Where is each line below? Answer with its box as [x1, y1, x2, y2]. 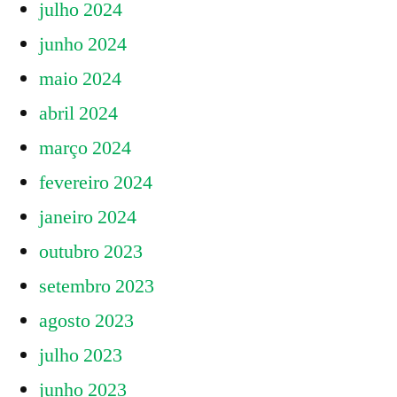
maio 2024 [39, 66, 121, 92]
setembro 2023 [39, 274, 154, 300]
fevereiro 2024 [39, 170, 152, 196]
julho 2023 [39, 343, 122, 369]
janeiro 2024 [39, 205, 136, 230]
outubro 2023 [39, 239, 143, 265]
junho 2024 [39, 32, 127, 58]
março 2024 [39, 136, 131, 161]
